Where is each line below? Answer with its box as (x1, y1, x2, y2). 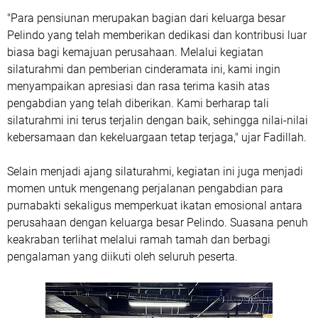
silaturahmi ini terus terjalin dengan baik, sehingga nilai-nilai (7, 114, 308, 128)
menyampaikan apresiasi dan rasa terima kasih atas (7, 79, 270, 94)
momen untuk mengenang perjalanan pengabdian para (7, 182, 283, 196)
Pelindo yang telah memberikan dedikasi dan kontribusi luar (7, 28, 307, 43)
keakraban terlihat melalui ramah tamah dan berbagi (7, 233, 270, 247)
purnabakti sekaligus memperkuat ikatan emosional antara (7, 199, 302, 213)
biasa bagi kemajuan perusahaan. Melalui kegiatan (7, 45, 263, 60)
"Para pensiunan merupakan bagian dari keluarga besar (7, 11, 285, 26)
